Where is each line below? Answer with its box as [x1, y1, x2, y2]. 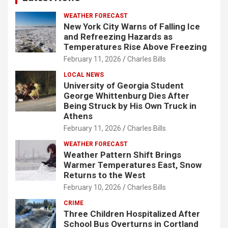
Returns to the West [64, 169, 146, 180]
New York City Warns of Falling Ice [64, 21, 200, 32]
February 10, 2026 [64, 183, 121, 191]
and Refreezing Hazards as [64, 31, 173, 42]
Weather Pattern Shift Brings [64, 149, 181, 160]
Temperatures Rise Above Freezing [64, 41, 207, 52]
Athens [64, 110, 93, 121]
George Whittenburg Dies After [64, 90, 189, 101]
